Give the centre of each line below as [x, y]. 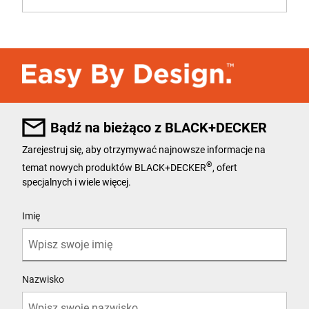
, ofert [225, 167]
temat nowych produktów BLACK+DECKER [114, 167]
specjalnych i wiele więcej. [77, 182]
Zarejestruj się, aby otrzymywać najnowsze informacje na [144, 149]
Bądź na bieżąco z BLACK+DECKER [159, 127]
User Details [47, 205]
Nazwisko [43, 280]
